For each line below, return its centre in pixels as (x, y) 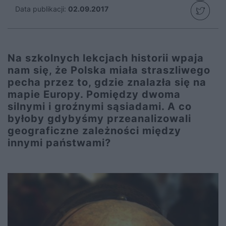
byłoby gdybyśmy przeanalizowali (99, 119)
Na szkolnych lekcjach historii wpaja (106, 58)
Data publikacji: (41, 9)
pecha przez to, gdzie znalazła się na (107, 82)
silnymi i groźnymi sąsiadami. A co (100, 106)
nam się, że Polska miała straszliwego (109, 70)
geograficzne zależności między (94, 131)
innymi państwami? (59, 143)
